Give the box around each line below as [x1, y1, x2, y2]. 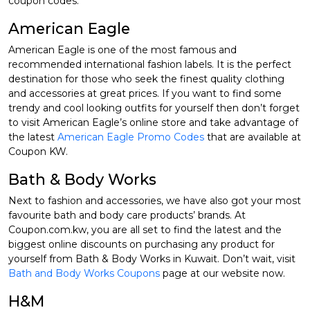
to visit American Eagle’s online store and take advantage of [8, 116, 298, 129]
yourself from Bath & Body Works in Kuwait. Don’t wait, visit [8, 253, 295, 266]
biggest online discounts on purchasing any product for [8, 238, 275, 251]
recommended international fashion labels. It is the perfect [8, 58, 291, 71]
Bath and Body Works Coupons [8, 267, 160, 280]
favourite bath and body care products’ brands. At [8, 209, 246, 222]
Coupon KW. [8, 145, 68, 158]
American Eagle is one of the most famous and [8, 44, 237, 57]
